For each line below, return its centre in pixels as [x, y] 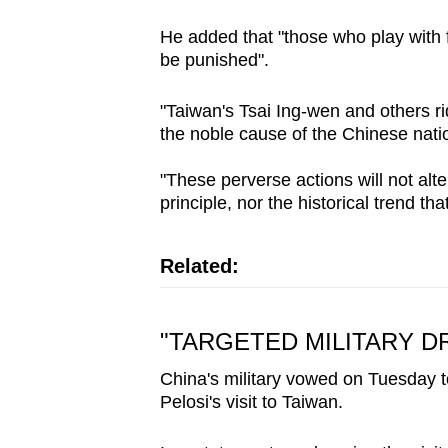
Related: [199, 266]
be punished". [214, 60]
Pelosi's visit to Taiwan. [251, 402]
